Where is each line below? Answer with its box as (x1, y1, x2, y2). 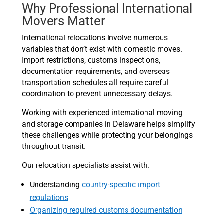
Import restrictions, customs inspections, (21, 55, 160, 65)
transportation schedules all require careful (21, 78, 168, 88)
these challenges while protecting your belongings (21, 130, 193, 140)
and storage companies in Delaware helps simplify (21, 119, 195, 129)
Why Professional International (21, 1, 192, 16)
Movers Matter (21, 14, 105, 29)
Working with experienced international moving (21, 108, 182, 118)
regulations (29, 193, 68, 202)
